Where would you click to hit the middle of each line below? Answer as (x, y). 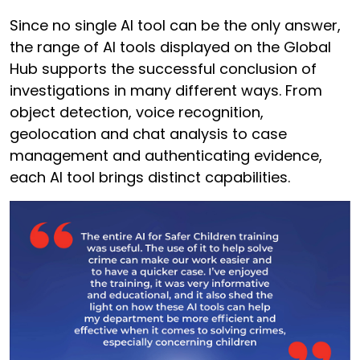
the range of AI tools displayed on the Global (170, 47)
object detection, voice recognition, (137, 112)
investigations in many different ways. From (166, 90)
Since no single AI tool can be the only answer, (175, 25)
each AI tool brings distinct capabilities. (152, 177)
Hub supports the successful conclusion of (163, 68)
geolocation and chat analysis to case (148, 133)
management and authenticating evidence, (166, 155)
